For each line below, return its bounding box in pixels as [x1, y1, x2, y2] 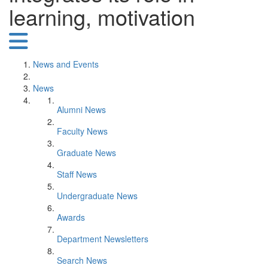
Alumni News [57, 103, 106, 115]
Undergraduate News [57, 190, 138, 202]
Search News [57, 254, 107, 266]
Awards [57, 211, 85, 223]
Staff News [57, 168, 97, 180]
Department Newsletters [57, 233, 148, 245]
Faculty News [57, 125, 108, 137]
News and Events [33, 58, 99, 70]
